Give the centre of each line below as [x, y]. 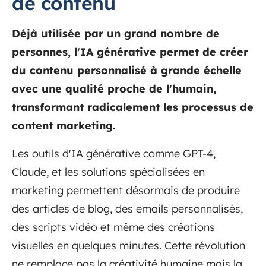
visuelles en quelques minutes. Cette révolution [129, 246]
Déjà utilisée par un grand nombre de [116, 34]
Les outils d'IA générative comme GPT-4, [114, 154]
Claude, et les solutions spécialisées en [108, 172]
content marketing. [64, 126]
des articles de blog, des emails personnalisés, [127, 209]
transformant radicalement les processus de [133, 107]
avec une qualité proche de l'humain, [114, 89]
